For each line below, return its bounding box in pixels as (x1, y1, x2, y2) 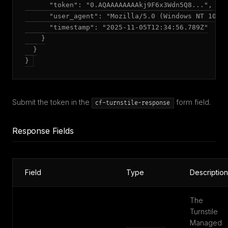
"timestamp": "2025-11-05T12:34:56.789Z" (25, 23, 208, 31)
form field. (174, 98, 211, 106)
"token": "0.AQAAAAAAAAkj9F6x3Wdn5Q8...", (25, 1, 212, 9)
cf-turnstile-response (95, 99, 170, 107)
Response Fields (12, 126, 74, 136)
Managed (190, 218, 222, 227)
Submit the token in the (12, 98, 92, 106)
